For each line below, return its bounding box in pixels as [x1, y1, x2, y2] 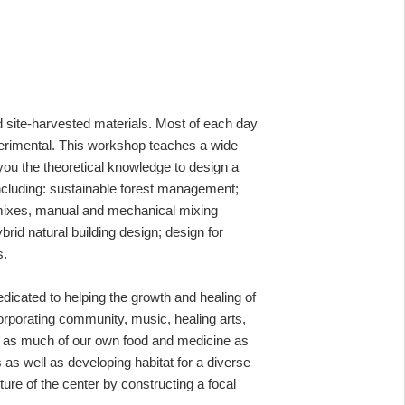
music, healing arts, [131, 310, 246, 326]
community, [59, 310, 131, 326]
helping [64, 288, 109, 305]
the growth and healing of [109, 288, 256, 305]
